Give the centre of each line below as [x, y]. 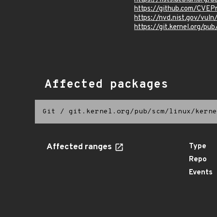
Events [201, 173]
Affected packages [106, 85]
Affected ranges [80, 147]
